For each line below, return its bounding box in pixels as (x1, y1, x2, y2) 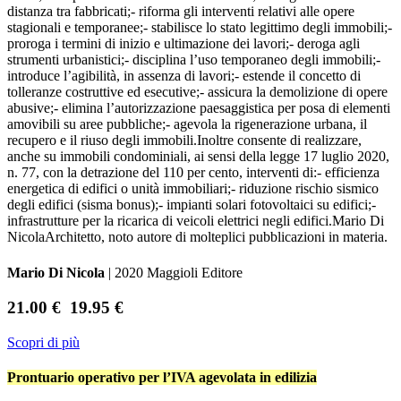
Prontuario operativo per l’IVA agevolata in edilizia (7, 370, 317, 386)
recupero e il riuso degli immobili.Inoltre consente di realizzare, (7, 132, 362, 149)
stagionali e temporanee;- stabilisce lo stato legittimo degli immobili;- (7, 20, 392, 36)
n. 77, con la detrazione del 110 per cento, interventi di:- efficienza (7, 165, 380, 181)
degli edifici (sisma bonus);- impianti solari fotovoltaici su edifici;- (7, 197, 376, 213)
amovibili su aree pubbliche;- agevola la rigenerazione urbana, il (7, 116, 367, 132)
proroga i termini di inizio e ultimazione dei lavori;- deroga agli (7, 36, 360, 52)
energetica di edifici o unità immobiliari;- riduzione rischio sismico (7, 181, 379, 197)
